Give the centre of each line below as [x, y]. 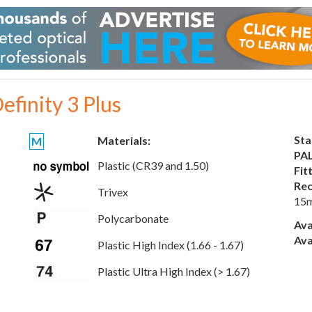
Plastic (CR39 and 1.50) [153, 165]
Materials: [124, 140]
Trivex [113, 192]
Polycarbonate [133, 218]
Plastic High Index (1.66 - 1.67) [171, 245]
